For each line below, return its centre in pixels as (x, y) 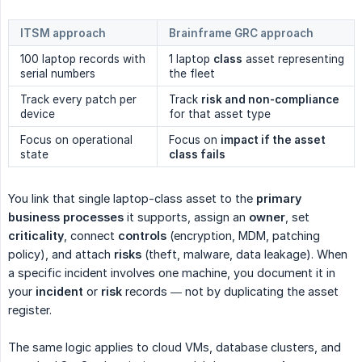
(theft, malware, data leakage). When (244, 254)
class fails (197, 154)
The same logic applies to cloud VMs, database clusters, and (175, 347)
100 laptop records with (83, 59)
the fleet (192, 73)
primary (279, 198)
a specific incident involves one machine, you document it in (172, 272)
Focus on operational (76, 139)
